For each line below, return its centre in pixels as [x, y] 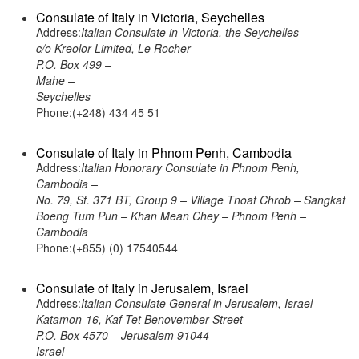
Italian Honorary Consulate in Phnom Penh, [190, 167]
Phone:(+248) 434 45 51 [98, 112]
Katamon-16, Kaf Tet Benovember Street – [144, 319]
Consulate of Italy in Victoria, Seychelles [150, 17]
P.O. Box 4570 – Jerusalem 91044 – [127, 335]
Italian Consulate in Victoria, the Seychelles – [195, 32]
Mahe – [55, 80]
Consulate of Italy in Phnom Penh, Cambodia [164, 153]
